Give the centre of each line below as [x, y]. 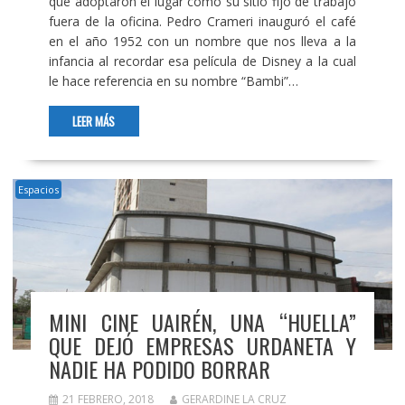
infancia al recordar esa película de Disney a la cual [202, 61]
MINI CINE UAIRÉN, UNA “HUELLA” [202, 321]
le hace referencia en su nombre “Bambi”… [173, 81]
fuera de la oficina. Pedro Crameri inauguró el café [202, 22]
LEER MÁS [94, 122]
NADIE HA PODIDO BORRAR [159, 368]
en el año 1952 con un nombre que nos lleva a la [202, 42]
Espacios [38, 190]
